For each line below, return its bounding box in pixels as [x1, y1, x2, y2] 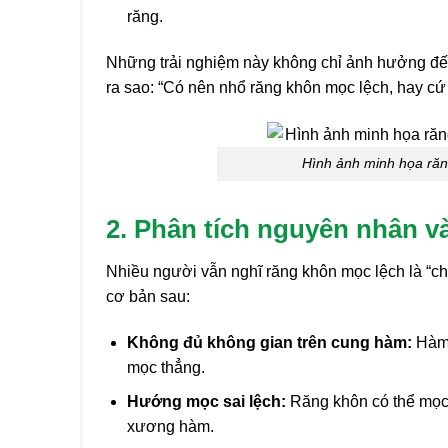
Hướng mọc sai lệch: [126, 393, 286, 411]
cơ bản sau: [106, 287, 190, 305]
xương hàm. [126, 418, 214, 436]
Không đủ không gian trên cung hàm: [126, 333, 412, 351]
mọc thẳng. [126, 358, 205, 376]
